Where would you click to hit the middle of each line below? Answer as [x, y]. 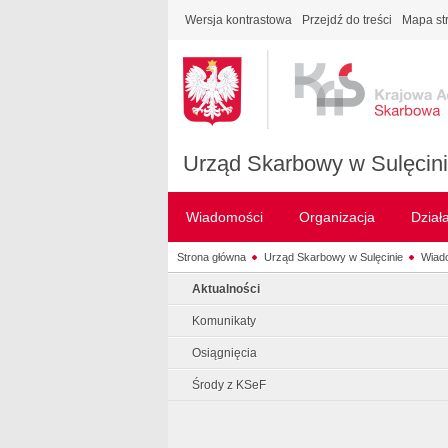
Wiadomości [224, 217]
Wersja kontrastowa [238, 20]
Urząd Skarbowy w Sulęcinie [333, 256]
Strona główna [211, 256]
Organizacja [337, 217]
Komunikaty [224, 321]
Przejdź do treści [347, 20]
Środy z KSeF [229, 385]
